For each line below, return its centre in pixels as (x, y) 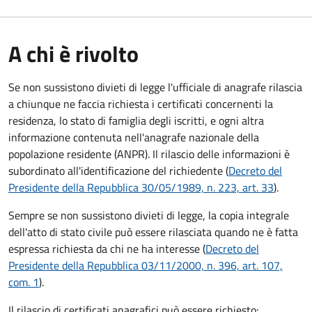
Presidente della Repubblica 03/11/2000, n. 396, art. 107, (146, 265)
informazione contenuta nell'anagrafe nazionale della (134, 137)
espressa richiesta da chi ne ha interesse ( (107, 248)
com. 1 (24, 282)
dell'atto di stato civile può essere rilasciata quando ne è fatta (153, 232)
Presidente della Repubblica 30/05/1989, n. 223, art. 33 (141, 187)
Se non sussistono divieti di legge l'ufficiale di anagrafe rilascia (155, 87)
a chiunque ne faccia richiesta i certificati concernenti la (141, 103)
